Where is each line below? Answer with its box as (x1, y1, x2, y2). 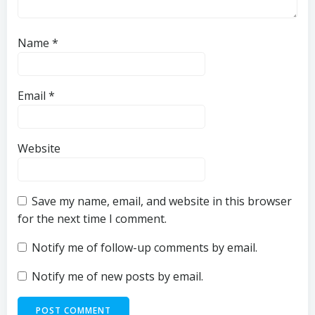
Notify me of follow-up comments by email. (32, 240, 257, 256)
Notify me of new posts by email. (32, 269, 203, 285)
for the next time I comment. (18, 211, 167, 227)
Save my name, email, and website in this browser (32, 193, 292, 210)
